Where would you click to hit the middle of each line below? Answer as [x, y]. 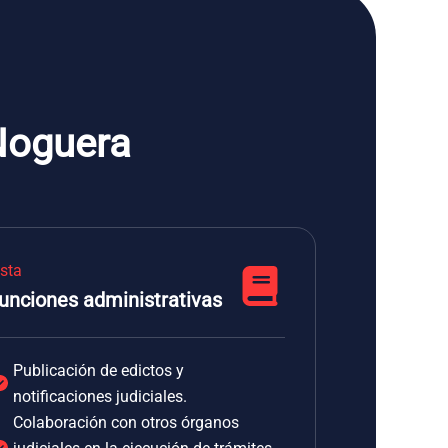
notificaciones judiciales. [100, 396]
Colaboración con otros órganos [126, 422]
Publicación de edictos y [98, 370]
